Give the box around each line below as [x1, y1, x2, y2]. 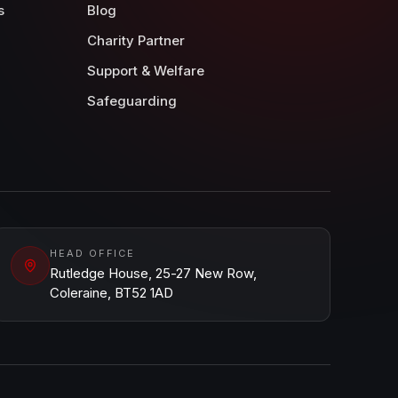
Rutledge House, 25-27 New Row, [49, 265, 257, 282]
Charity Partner [87, 32, 185, 49]
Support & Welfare [87, 62, 204, 79]
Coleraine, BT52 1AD [49, 284, 173, 301]
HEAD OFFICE [49, 247, 136, 259]
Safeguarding [87, 92, 177, 109]
